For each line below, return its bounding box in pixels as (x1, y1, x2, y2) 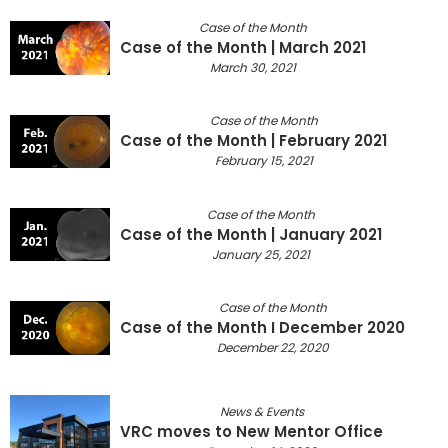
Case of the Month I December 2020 (120, 316, 405, 338)
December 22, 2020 (216, 338, 329, 356)
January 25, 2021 (212, 245, 310, 263)
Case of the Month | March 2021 (120, 36, 366, 58)
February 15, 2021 (214, 152, 313, 170)
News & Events (219, 403, 304, 421)
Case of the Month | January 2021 (120, 223, 382, 245)
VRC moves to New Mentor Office (120, 421, 383, 443)
